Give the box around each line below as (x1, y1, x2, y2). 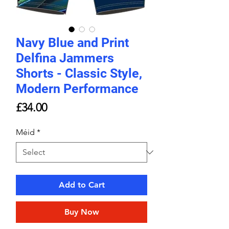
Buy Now (64, 207, 99, 217)
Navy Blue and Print (16, 35, 129, 51)
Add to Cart (58, 180, 105, 190)
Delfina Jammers (16, 51, 114, 66)
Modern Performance (16, 81, 139, 97)
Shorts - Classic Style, (16, 66, 142, 81)
